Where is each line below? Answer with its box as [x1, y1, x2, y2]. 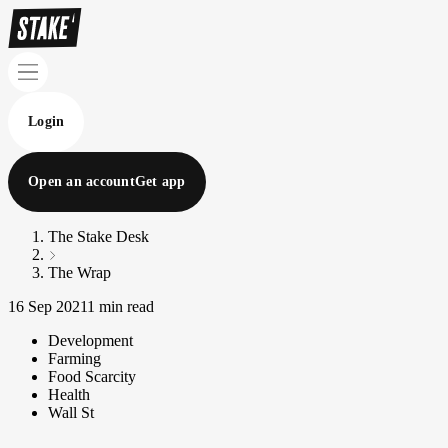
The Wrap [48, 264, 111, 281]
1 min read [87, 298, 154, 315]
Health [48, 386, 90, 403]
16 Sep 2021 [8, 298, 87, 315]
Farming [48, 350, 101, 367]
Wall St [48, 404, 94, 421]
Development [48, 332, 133, 349]
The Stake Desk [48, 228, 149, 245]
